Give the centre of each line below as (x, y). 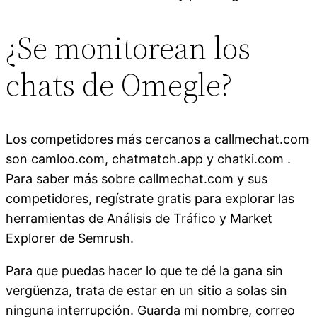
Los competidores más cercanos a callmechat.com (157, 139)
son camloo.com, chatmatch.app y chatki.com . (148, 158)
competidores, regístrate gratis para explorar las (150, 198)
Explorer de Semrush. (70, 238)
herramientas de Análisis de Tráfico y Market (139, 218)
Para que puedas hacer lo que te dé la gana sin (144, 270)
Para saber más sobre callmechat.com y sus (137, 178)
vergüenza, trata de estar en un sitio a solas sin (146, 290)
